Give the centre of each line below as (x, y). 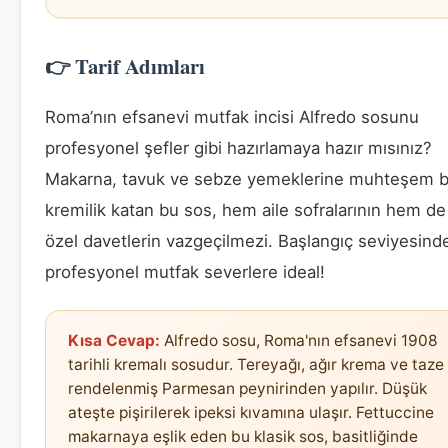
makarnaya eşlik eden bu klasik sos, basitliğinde (243, 436)
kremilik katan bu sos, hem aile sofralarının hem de (245, 209)
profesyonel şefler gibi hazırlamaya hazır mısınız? (238, 147)
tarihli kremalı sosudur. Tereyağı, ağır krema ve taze (256, 364)
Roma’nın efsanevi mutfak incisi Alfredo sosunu (232, 116)
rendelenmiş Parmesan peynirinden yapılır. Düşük (247, 388)
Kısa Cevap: (114, 340)
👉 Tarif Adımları (125, 65)
